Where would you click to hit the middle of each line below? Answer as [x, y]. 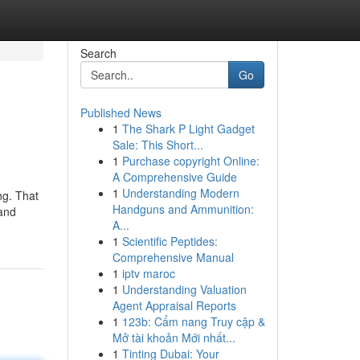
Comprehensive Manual [173, 257]
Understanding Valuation [184, 289]
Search [98, 53]
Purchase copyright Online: [190, 161]
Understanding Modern [180, 193]
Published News [121, 112]
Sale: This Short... [157, 145]
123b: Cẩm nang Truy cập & [193, 321]
